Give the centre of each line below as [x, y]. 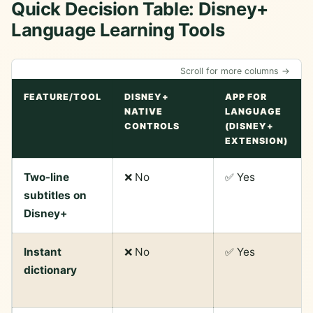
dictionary [50, 270]
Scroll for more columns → [235, 71]
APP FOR [246, 96]
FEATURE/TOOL [63, 96]
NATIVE [144, 111]
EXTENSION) [256, 140]
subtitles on [55, 195]
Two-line [46, 177]
